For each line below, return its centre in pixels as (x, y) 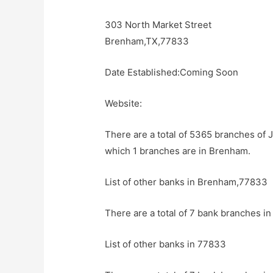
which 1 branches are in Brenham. (178, 151)
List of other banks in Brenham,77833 (186, 182)
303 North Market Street (158, 25)
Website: (124, 104)
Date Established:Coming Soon (172, 73)
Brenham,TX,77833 (147, 41)
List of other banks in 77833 (166, 244)
